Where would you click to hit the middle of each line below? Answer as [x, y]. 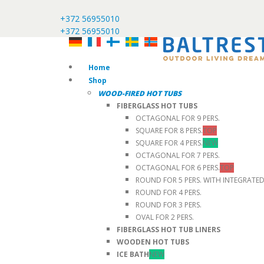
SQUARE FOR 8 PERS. [169, 131]
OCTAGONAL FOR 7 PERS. [178, 155]
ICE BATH [133, 254]
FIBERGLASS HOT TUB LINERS [169, 230]
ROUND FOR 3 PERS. [169, 205]
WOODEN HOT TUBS [153, 242]
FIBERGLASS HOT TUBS [157, 106]
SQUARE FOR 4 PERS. [169, 143]
